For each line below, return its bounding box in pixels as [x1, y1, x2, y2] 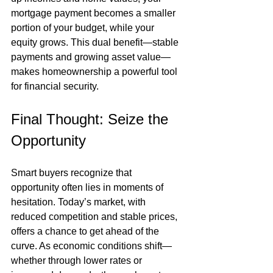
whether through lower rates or [11, 255, 144, 266]
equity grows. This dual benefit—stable [11, 37, 181, 48]
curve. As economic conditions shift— [11, 241, 172, 251]
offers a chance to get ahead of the [11, 226, 161, 236]
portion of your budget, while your [11, 23, 157, 33]
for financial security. [11, 81, 99, 91]
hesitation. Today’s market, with [11, 197, 148, 207]
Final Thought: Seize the [11, 111, 172, 127]
